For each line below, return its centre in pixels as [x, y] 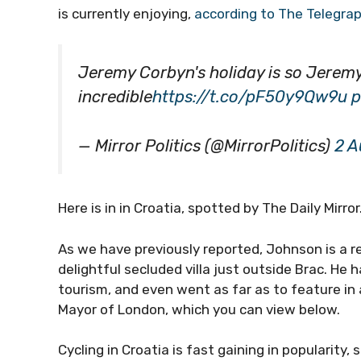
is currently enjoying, [126, 13]
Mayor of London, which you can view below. [201, 309]
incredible [115, 97]
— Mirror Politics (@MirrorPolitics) [206, 145]
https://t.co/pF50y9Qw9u [250, 97]
